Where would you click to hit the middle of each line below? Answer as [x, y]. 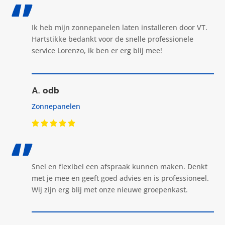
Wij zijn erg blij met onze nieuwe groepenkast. [109, 189]
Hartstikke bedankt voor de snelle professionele [112, 39]
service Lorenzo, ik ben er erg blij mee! [97, 50]
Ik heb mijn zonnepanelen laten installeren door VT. [119, 27]
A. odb [45, 90]
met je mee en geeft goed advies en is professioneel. [120, 178]
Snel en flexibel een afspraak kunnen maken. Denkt [119, 166]
